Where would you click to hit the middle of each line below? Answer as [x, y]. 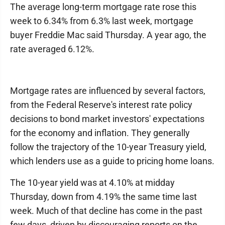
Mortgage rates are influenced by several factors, [108, 91]
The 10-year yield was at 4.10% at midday [92, 183]
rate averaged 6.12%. [52, 49]
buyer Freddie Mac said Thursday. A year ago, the [108, 35]
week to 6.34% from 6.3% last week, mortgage [102, 21]
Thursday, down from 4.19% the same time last [103, 197]
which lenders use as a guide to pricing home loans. [112, 161]
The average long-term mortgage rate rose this [103, 7]
